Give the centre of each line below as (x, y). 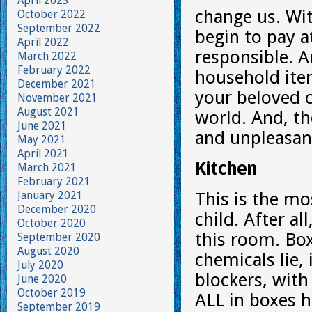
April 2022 (43, 42)
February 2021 (54, 181)
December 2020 (57, 209)
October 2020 (52, 223)
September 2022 (59, 28)
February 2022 (54, 70)
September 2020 (59, 237)
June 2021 (42, 126)
